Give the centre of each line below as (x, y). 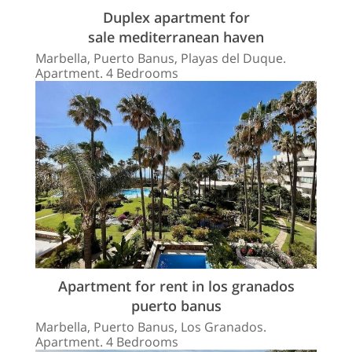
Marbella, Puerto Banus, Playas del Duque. (161, 59)
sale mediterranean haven (176, 37)
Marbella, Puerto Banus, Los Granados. (151, 326)
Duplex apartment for (176, 18)
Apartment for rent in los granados (176, 286)
